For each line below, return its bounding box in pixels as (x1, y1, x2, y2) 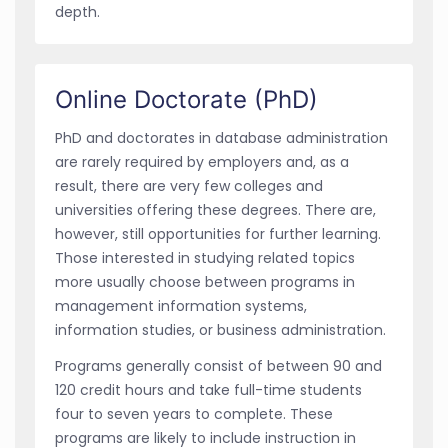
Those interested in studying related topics (55, 247, 355, 268)
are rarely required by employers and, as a (55, 151, 349, 172)
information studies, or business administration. (55, 319, 386, 340)
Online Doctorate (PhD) (55, 84, 318, 114)
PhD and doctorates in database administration (55, 127, 388, 148)
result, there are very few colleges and (55, 175, 323, 196)
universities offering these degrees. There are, (55, 199, 376, 220)
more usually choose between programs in (55, 271, 355, 292)
